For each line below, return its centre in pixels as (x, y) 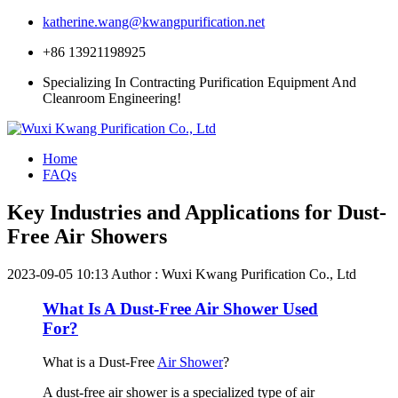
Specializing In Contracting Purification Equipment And (199, 82)
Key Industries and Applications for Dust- (197, 212)
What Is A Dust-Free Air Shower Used (180, 308)
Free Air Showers (87, 236)
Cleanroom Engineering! (112, 98)
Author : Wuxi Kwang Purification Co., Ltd (234, 274)
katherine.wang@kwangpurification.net (154, 22)
